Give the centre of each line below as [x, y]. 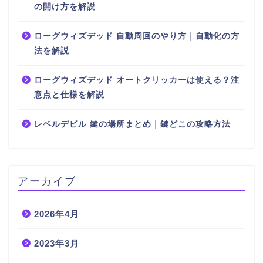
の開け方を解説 [65, 6]
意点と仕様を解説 [69, 95]
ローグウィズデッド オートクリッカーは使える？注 [137, 80]
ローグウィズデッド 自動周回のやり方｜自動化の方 [137, 36]
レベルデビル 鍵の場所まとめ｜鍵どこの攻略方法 [132, 124]
